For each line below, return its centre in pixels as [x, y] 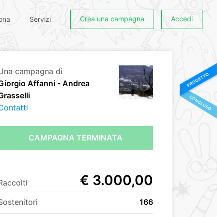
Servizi [40, 19]
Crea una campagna [112, 19]
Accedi [182, 19]
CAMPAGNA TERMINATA [75, 138]
